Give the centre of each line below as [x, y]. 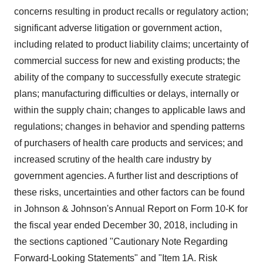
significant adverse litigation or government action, [118, 28]
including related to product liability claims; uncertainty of [131, 44]
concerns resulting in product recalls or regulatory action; [131, 11]
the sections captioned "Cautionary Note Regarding [121, 242]
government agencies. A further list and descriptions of [126, 176]
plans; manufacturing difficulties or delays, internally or [127, 94]
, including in [211, 225]
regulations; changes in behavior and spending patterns [129, 127]
